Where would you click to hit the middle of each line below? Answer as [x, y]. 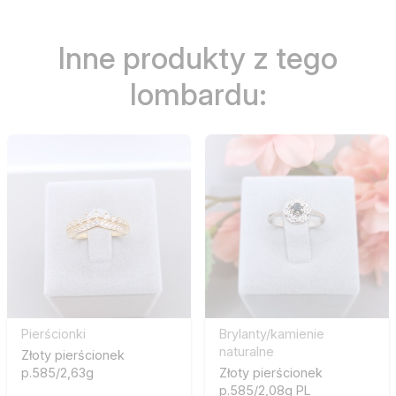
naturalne [247, 352]
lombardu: [198, 94]
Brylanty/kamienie [272, 334]
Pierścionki [53, 334]
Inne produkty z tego [198, 57]
